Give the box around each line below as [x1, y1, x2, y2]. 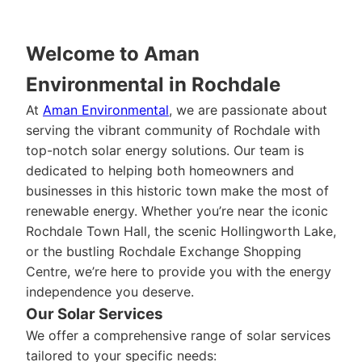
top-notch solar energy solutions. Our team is [26, 142, 304, 158]
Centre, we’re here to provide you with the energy [26, 263, 331, 280]
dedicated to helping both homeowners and [26, 162, 294, 179]
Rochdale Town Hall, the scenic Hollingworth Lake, [26, 223, 336, 239]
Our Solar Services [26, 305, 163, 323]
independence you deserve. [26, 284, 194, 300]
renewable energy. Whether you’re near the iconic [26, 203, 328, 219]
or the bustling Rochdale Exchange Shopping [26, 243, 301, 259]
